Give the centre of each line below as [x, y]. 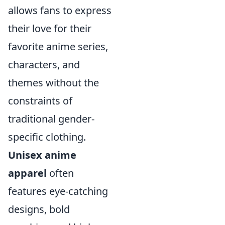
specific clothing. [47, 137]
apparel [27, 173]
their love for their [50, 29]
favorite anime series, [58, 47]
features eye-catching [58, 191]
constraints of [40, 101]
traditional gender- [51, 119]
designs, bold [39, 209]
